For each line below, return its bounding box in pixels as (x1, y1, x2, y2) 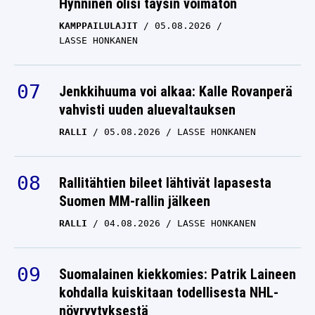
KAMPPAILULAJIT (59, 20, 138, 32)
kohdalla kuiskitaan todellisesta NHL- (59, 284, 278, 302)
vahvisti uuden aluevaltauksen (59, 101, 236, 119)
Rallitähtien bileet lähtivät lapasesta (59, 174, 271, 192)
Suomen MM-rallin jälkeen (59, 193, 210, 210)
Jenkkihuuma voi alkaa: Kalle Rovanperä (59, 83, 292, 101)
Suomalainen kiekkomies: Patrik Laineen (59, 266, 296, 283)
